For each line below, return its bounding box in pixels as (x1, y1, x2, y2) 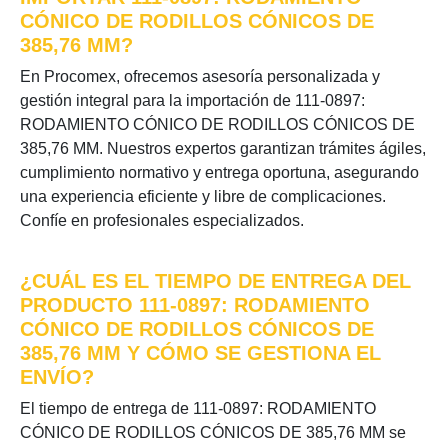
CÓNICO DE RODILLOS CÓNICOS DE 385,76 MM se (20, 424, 406, 441)
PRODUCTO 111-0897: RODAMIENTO (20, 294, 370, 316)
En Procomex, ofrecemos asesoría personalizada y (20, 68, 380, 85)
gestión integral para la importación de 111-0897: (20, 92, 365, 109)
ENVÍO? (20, 366, 94, 388)
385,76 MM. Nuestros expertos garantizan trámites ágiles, (20, 140, 426, 157)
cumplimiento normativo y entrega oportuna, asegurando (20, 164, 419, 181)
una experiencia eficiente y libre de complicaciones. (20, 188, 386, 205)
